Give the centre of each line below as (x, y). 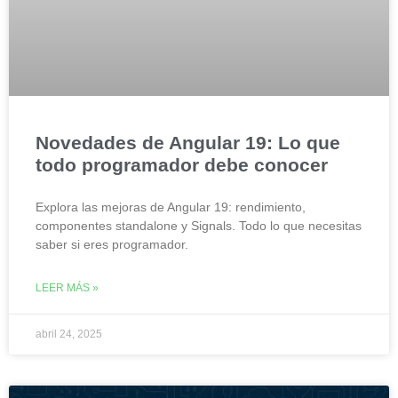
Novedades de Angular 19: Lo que (188, 142)
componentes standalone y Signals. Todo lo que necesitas (199, 225)
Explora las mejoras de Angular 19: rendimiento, (171, 207)
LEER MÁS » (67, 287)
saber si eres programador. (112, 244)
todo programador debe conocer (182, 164)
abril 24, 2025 (69, 334)
